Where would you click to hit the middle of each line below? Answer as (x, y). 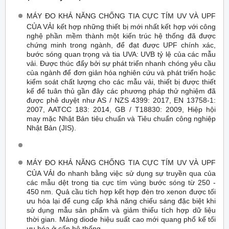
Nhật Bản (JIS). (51, 127)
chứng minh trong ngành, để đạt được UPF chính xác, (121, 44)
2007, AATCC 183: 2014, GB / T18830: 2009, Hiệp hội (121, 109)
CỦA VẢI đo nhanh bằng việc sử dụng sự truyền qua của (121, 173)
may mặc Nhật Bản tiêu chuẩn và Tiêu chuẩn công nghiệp (121, 118)
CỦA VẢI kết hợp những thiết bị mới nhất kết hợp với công (121, 26)
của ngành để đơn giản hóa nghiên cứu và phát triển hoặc (121, 72)
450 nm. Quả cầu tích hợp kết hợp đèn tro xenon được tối (121, 191)
